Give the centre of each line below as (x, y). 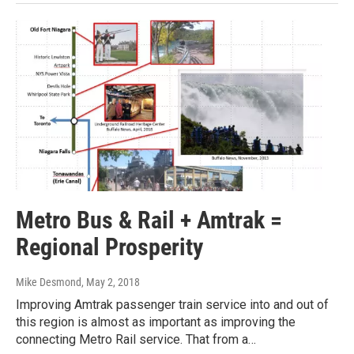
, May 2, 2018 (111, 282)
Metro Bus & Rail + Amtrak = (149, 220)
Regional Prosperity (109, 247)
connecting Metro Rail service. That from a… (136, 339)
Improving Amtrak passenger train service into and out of (172, 304)
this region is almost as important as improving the (156, 322)
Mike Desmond (49, 282)
